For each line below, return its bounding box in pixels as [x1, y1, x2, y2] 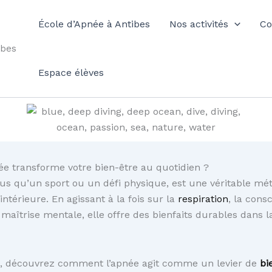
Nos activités [169, 18, 228, 30]
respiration [178, 193, 228, 205]
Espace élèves [38, 67, 104, 78]
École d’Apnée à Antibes [38, 18, 150, 30]
